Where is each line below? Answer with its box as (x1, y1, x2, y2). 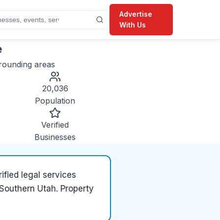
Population (35, 96, 75, 106)
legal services (21, 170, 76, 180)
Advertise (119, 10, 152, 18)
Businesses (34, 132, 76, 142)
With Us (119, 21, 146, 29)
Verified (41, 120, 69, 130)
